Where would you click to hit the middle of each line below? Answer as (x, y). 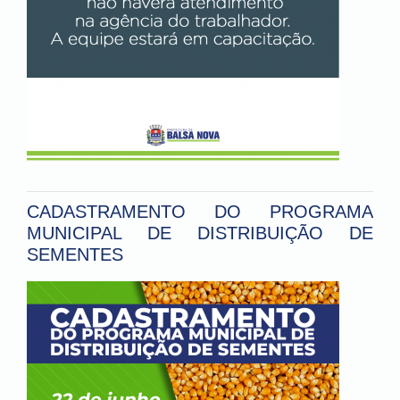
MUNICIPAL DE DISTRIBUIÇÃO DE (200, 233)
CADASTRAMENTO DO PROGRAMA (200, 212)
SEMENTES (75, 255)
